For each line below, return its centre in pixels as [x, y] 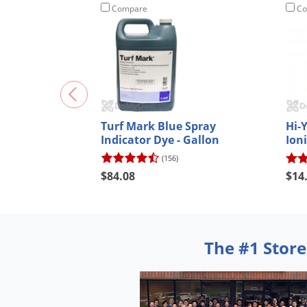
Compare [128, 9]
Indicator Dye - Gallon [160, 140]
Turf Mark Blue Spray [158, 126]
